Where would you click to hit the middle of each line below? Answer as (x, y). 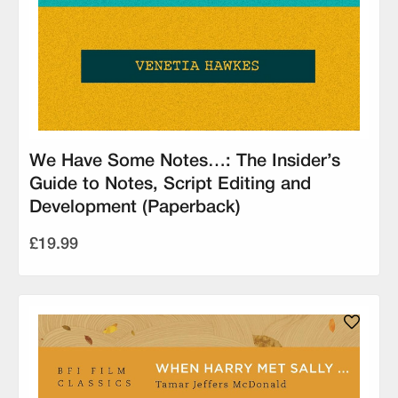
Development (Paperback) (135, 207)
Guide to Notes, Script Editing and (170, 184)
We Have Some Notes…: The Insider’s (185, 161)
